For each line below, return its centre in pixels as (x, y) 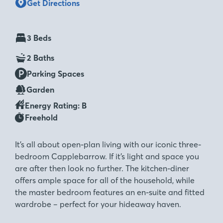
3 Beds (39, 38)
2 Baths (41, 58)
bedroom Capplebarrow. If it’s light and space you (107, 156)
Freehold (41, 117)
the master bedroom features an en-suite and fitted (110, 192)
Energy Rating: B (56, 106)
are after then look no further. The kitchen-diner (102, 168)
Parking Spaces (56, 74)
